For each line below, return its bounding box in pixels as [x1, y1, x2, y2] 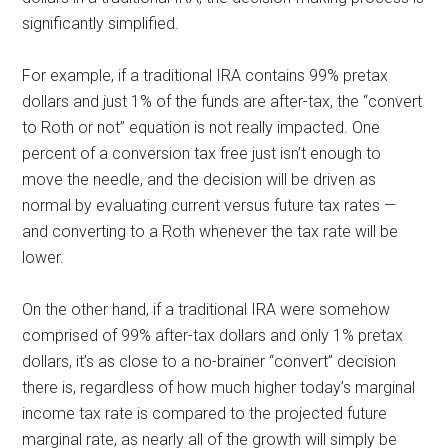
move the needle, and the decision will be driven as [22, 169, 377, 189]
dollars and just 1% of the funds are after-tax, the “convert [22, 91, 423, 111]
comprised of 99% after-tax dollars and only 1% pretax [22, 325, 404, 345]
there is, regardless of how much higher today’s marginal [22, 377, 416, 397]
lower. [22, 247, 65, 267]
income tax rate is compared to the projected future [22, 403, 388, 423]
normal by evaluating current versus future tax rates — [22, 195, 397, 215]
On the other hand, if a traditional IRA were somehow [22, 299, 391, 319]
